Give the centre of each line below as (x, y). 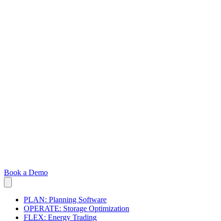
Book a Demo (26, 173)
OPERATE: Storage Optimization (76, 209)
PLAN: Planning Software (65, 200)
